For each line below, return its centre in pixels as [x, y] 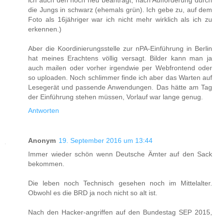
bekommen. [46, 163]
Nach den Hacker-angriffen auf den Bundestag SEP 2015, [120, 212]
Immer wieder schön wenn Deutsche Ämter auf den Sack [120, 154]
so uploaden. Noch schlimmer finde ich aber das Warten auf [120, 77]
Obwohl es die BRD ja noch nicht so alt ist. [93, 193]
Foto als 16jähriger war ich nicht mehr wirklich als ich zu [120, 19]
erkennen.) [45, 29]
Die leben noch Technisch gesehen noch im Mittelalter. [120, 183]
